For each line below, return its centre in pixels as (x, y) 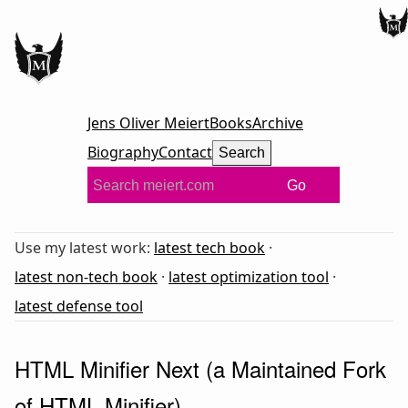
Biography (123, 152)
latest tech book (209, 247)
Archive (278, 122)
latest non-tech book (86, 276)
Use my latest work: (84, 247)
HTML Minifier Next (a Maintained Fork (200, 368)
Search (242, 152)
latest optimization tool (249, 276)
